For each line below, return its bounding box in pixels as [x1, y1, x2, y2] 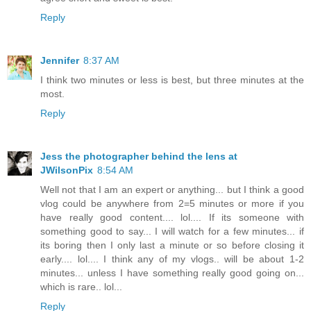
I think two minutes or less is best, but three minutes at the [40, 74, 304, 85]
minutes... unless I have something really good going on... [40, 267, 304, 278]
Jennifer [40, 54, 79, 66]
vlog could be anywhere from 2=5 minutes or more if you [40, 197, 304, 209]
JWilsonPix [40, 164, 93, 176]
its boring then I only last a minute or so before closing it [40, 239, 304, 251]
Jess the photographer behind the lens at [40, 150, 237, 162]
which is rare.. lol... [40, 280, 122, 292]
